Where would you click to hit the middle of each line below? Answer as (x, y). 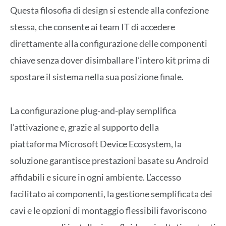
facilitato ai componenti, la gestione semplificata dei (111, 193)
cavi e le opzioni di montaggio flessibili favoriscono (108, 210)
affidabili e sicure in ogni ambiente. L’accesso (96, 177)
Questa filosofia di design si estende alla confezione (109, 10)
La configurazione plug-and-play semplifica (93, 110)
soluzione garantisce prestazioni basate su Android (109, 160)
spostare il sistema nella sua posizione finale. (97, 77)
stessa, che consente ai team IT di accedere (93, 27)
